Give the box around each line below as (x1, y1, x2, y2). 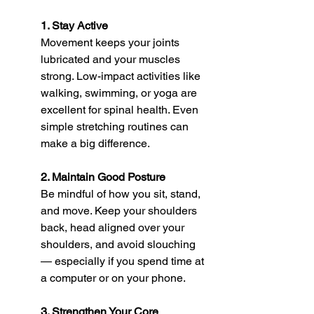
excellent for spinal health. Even (41, 102, 201, 116)
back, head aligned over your (41, 220, 187, 234)
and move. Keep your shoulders (41, 203, 200, 217)
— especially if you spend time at (41, 254, 207, 268)
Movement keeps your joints (41, 35, 182, 49)
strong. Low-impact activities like (41, 69, 203, 83)
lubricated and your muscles (41, 52, 183, 66)
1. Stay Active (41, 18, 108, 32)
